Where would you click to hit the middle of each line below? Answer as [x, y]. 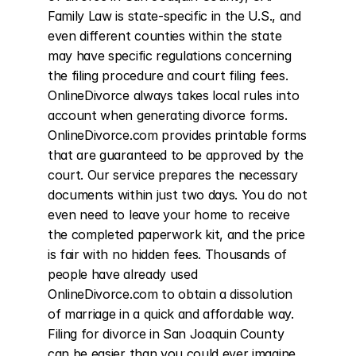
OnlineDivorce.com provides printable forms [177, 135]
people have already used [123, 274]
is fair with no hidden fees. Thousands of [167, 254]
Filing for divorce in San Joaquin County [166, 334]
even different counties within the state [165, 36]
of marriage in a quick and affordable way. [171, 314]
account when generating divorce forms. [168, 115]
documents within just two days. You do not [178, 195]
